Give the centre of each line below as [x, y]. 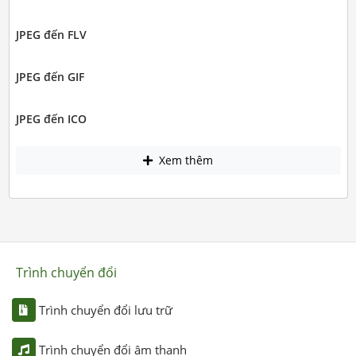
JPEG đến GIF [50, 77]
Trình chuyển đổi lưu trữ [105, 310]
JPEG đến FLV [51, 35]
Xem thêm [184, 161]
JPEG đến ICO [51, 119]
